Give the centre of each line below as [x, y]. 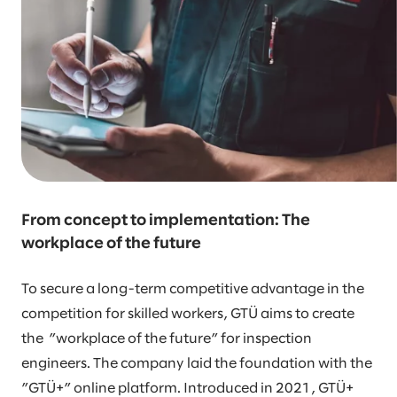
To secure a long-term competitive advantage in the [193, 290]
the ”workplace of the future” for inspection [167, 339]
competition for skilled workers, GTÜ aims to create [188, 315]
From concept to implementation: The [166, 222]
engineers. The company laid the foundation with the [197, 364]
